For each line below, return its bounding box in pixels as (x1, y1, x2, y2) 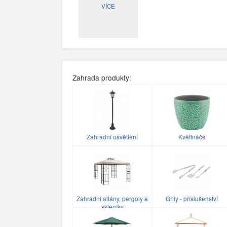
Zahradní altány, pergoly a (77, 195, 148, 203)
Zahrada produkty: (72, 72, 131, 83)
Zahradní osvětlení (87, 133, 138, 141)
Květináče (178, 133, 206, 141)
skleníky (101, 203, 124, 211)
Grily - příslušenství (166, 195, 218, 203)
